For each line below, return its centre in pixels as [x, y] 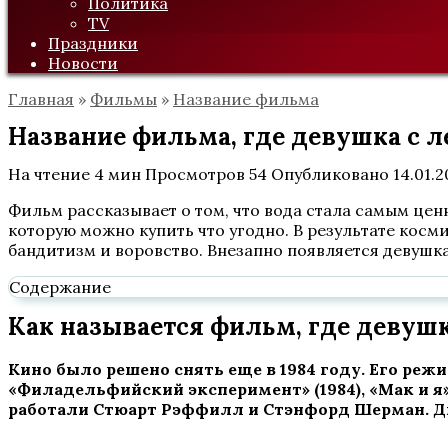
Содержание [60, 287]
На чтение [49, 174]
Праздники [93, 43]
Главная [41, 99]
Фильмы [123, 99]
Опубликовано [330, 174]
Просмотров [195, 174]
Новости [83, 63]
